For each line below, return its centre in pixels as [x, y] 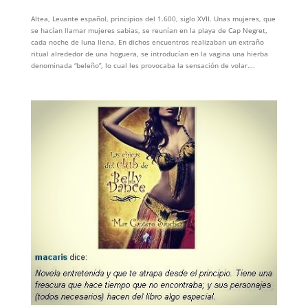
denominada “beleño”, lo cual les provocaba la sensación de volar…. [143, 65]
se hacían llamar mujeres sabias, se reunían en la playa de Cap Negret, [149, 30]
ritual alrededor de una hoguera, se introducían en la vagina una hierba [149, 53]
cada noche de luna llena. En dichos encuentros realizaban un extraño [147, 42]
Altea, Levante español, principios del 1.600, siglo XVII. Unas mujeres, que [153, 18]
